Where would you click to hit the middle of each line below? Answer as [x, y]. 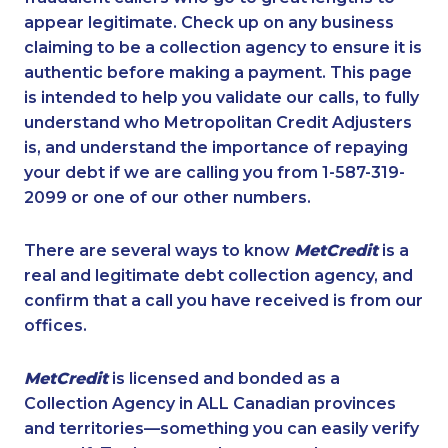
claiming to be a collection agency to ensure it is [223, 48]
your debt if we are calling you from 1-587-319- [214, 173]
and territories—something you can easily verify [221, 429]
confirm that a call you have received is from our [223, 301]
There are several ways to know [159, 251]
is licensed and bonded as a [224, 379]
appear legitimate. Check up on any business [209, 23]
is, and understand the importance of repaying [216, 148]
